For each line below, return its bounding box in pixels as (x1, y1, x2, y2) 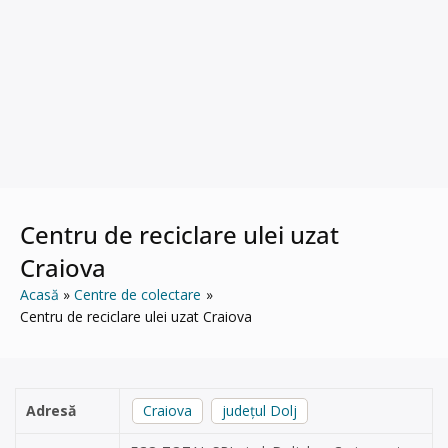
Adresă (26, 401, 76, 420)
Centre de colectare (74, 285, 202, 304)
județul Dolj (222, 401, 297, 420)
